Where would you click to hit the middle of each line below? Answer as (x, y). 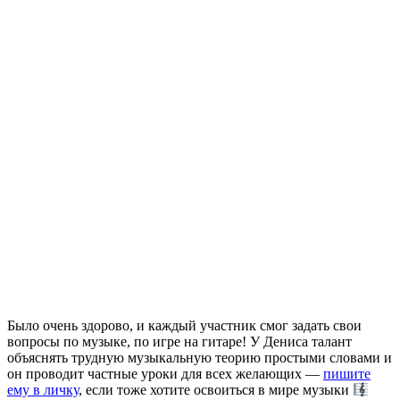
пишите (347, 373)
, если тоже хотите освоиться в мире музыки (216, 390)
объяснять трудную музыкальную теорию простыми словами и (200, 357)
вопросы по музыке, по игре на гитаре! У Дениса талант (179, 341)
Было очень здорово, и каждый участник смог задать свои (184, 325)
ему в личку (43, 390)
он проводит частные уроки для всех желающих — (165, 373)
